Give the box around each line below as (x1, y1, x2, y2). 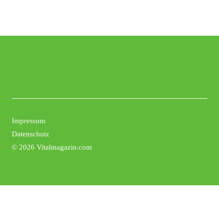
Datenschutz (12, 130, 49, 138)
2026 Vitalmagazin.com (19, 143, 92, 151)
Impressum (12, 116, 45, 125)
